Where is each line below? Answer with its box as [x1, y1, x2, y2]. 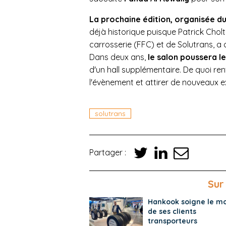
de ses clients [147, 206, 196, 216]
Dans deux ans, [89, 51, 148, 62]
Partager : [89, 147, 128, 158]
